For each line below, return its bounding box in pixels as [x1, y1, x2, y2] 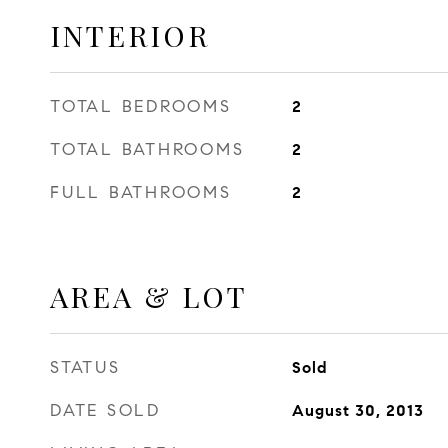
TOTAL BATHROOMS [50, 139, 245, 160]
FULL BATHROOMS [50, 182, 232, 203]
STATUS [50, 357, 121, 378]
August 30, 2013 [291, 401, 424, 420]
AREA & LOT [50, 277, 248, 315]
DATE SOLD [50, 400, 161, 421]
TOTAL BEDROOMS [50, 96, 232, 117]
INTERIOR [50, 16, 210, 54]
